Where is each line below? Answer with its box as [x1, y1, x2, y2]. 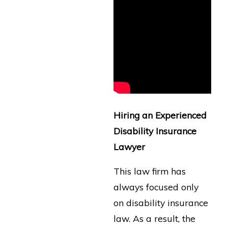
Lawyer [113, 140, 145, 152]
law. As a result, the [113, 213, 195, 224]
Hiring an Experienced [113, 109, 207, 121]
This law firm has [113, 165, 186, 177]
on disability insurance [113, 197, 208, 209]
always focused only [113, 181, 198, 193]
